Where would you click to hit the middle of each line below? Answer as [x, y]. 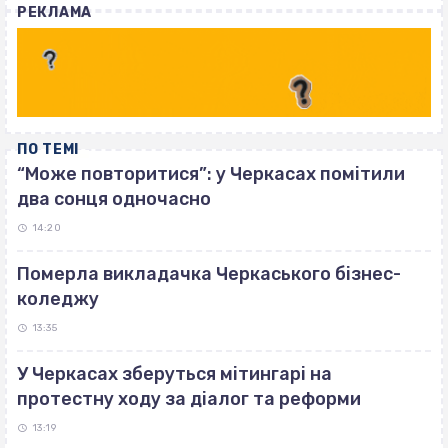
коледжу [58, 299]
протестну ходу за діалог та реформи [189, 399]
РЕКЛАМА [54, 13]
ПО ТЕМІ [48, 150]
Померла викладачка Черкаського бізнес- [209, 274]
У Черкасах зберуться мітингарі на [174, 374]
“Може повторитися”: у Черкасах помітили [211, 174]
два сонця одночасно [114, 199]
